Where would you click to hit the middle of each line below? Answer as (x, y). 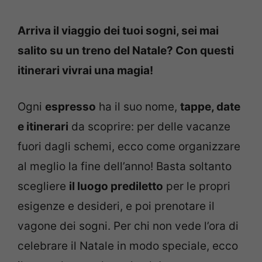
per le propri (197, 187)
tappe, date (210, 107)
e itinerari (43, 127)
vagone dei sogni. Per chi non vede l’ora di (128, 226)
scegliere (43, 187)
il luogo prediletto (116, 187)
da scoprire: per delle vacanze (149, 127)
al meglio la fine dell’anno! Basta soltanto (125, 167)
